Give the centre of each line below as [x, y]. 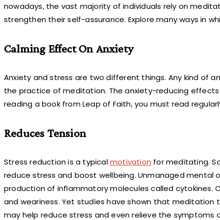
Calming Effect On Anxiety [69, 48]
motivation [131, 162]
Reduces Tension [45, 133]
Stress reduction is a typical [57, 162]
